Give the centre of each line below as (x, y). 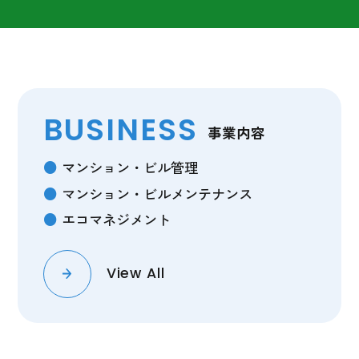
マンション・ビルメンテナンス (157, 193)
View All (135, 274)
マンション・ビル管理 (129, 167)
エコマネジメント (116, 219)
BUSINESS (120, 133)
